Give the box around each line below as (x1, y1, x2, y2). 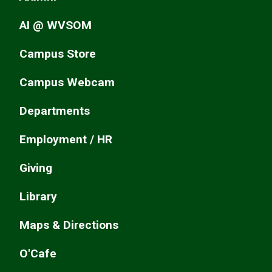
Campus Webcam (19, 75, 115, 89)
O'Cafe (19, 246, 56, 260)
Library (19, 189, 57, 203)
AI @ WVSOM (19, 18, 92, 32)
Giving (19, 160, 52, 175)
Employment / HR (19, 132, 112, 146)
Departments (19, 103, 90, 118)
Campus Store (19, 46, 96, 61)
